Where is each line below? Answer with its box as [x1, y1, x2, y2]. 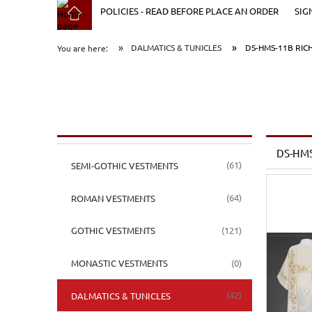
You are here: [57, 42, 108, 54]
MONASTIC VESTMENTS [70, 257, 168, 270]
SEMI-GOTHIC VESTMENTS [70, 159, 178, 171]
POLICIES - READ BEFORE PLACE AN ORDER [100, 4, 279, 17]
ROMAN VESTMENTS [70, 192, 155, 204]
